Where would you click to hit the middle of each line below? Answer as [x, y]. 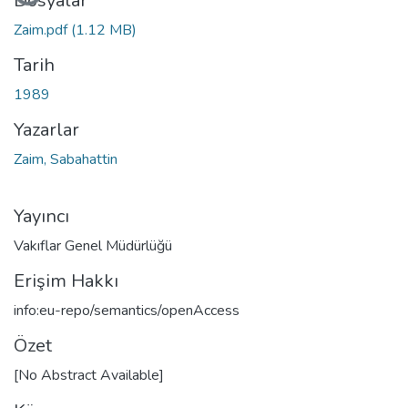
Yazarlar [46, 129]
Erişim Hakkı [66, 280]
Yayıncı [41, 216]
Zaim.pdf [42, 30]
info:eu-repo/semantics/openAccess [127, 310]
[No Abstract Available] [89, 375]
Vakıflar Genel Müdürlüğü [93, 245]
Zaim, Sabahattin [66, 159]
